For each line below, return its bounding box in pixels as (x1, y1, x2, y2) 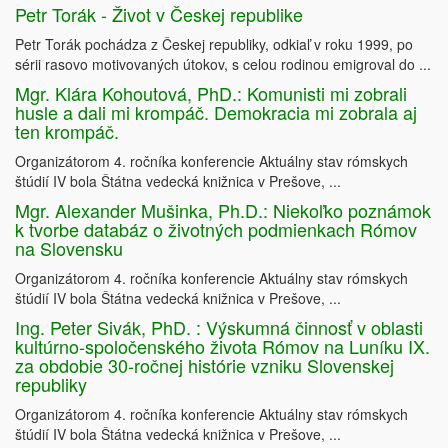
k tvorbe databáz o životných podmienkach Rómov (15, 216, 417, 243)
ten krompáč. (15, 118, 119, 145)
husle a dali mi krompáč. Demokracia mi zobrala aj (15, 99, 417, 126)
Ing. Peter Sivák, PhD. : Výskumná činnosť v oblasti (15, 314, 423, 341)
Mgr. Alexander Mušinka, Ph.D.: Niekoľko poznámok (15, 197, 431, 224)
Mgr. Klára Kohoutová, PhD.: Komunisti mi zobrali (15, 80, 407, 107)
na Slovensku (15, 235, 123, 262)
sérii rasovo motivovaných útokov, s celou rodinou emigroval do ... (15, 54, 431, 75)
